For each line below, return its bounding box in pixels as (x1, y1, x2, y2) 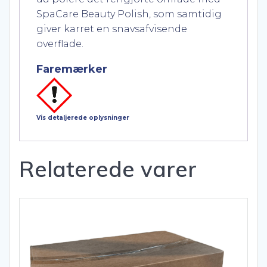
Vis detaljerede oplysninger (36, 113, 129, 122)
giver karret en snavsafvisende (36, 23, 187, 35)
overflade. (36, 38, 83, 49)
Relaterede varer (19, 154, 197, 182)
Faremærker (36, 62, 107, 76)
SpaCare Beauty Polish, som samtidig (36, 8, 222, 20)
